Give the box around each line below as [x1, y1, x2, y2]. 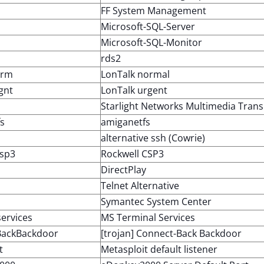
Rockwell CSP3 [101, 147, 164, 160]
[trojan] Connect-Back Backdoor [101, 227, 242, 240]
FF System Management [101, 4, 206, 17]
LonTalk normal [101, 68, 170, 81]
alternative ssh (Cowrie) [101, 131, 205, 144]
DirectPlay [101, 163, 146, 176]
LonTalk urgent [101, 84, 167, 97]
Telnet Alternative [101, 179, 179, 192]
